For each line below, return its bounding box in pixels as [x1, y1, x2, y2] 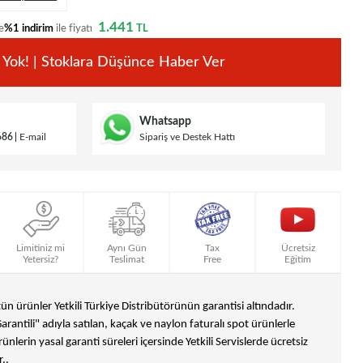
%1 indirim [4, 23, 53, 35]
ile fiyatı [56, 23, 92, 35]
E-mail [19, 131, 46, 142]
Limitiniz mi [16, 243, 66, 254]
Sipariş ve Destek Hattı [139, 131, 235, 142]
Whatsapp [139, 115, 191, 127]
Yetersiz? [23, 254, 59, 265]
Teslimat [109, 254, 144, 265]
